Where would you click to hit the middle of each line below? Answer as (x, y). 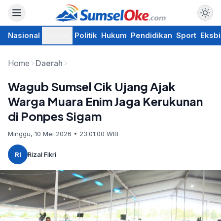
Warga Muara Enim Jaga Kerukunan (105, 101)
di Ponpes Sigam (55, 116)
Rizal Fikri (42, 154)
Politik (86, 35)
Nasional (24, 35)
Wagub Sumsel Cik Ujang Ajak (92, 86)
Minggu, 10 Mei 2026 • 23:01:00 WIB (63, 134)
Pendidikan (151, 35)
